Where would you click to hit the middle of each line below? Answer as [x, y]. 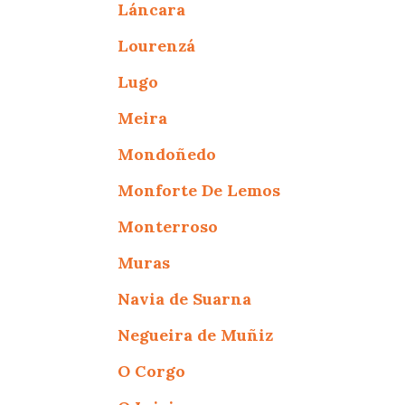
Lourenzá [157, 45]
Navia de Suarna [185, 298]
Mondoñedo [167, 154]
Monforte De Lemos [199, 190]
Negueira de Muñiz [196, 334]
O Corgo [152, 371]
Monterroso [168, 226]
